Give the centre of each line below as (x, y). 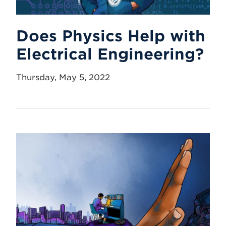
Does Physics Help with (111, 36)
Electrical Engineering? (110, 54)
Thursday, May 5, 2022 (63, 77)
